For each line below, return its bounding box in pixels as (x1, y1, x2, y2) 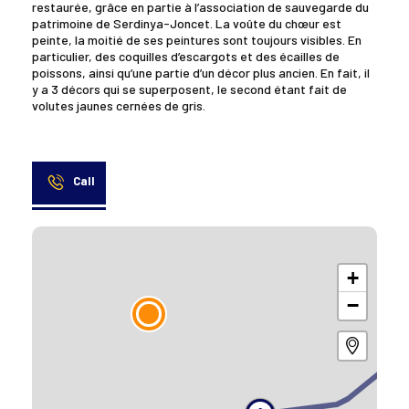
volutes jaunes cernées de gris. (32, 97, 205, 113)
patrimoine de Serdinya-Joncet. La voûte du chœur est (32, 15, 341, 31)
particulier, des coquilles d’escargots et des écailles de (32, 47, 340, 64)
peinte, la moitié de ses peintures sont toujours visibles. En (32, 31, 362, 47)
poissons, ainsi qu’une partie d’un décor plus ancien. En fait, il (32, 64, 370, 80)
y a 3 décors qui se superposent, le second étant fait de (32, 80, 347, 97)
